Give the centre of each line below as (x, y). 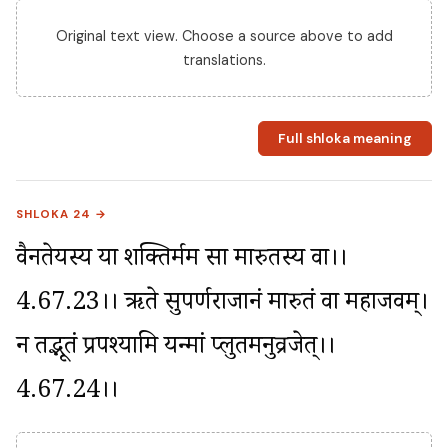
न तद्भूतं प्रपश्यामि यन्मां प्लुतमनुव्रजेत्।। (175, 349)
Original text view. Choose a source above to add (224, 36)
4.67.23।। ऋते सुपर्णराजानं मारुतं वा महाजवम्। (222, 305)
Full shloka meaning (344, 139)
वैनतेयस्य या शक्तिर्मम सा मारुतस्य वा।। (181, 261)
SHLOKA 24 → (62, 214)
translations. (224, 60)
